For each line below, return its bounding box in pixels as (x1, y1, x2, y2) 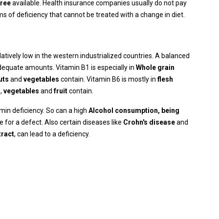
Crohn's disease (123, 118, 175, 126)
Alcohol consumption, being (88, 107, 179, 114)
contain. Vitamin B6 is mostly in (59, 75, 157, 83)
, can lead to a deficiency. (14, 130, 90, 138)
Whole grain (136, 64, 175, 71)
